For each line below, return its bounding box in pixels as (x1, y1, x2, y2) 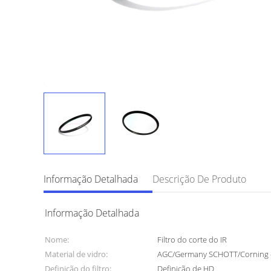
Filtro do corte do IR (157, 234, 227, 245)
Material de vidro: (45, 249, 108, 260)
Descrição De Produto (152, 172, 246, 186)
